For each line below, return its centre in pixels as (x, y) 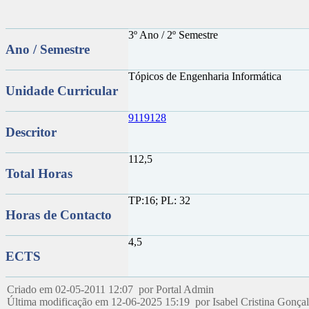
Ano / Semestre (48, 49)
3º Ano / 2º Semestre (175, 35)
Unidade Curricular (62, 90)
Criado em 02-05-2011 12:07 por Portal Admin (112, 289)
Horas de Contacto (59, 215)
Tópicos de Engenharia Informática (206, 76)
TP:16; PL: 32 (161, 200)
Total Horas (39, 173)
